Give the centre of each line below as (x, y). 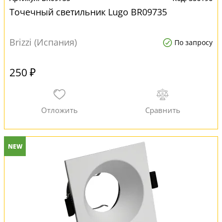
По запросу (194, 42)
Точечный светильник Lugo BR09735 (88, 12)
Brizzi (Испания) (43, 42)
